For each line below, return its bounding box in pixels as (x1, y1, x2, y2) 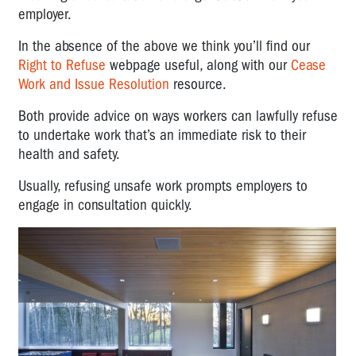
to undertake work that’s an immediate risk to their (18, 126, 306, 144)
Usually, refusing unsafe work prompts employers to (18, 176, 308, 195)
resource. (169, 75, 238, 93)
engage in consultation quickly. (18, 195, 192, 214)
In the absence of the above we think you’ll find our (18, 37, 310, 55)
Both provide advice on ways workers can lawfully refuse (18, 106, 338, 125)
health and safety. (18, 145, 127, 163)
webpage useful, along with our (106, 56, 291, 74)
